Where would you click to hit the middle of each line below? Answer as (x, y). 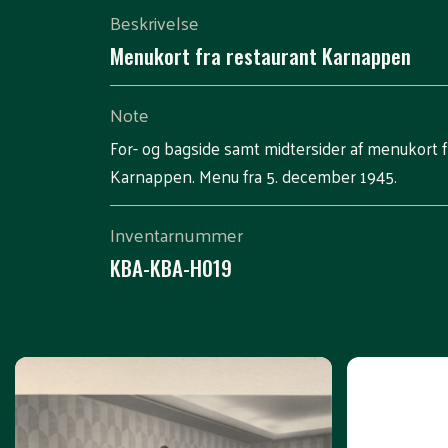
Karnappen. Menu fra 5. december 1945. (253, 176)
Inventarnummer (176, 235)
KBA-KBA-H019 (170, 268)
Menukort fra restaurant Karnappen (260, 56)
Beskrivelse (154, 23)
